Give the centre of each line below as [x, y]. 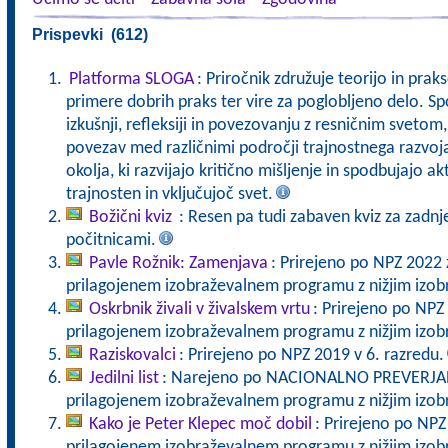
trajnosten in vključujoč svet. [169, 194]
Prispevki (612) [89, 34]
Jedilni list [123, 378]
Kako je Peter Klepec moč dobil [200, 424]
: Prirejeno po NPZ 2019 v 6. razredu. [311, 355]
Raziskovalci [132, 355]
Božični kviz [132, 217]
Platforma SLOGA [131, 79]
